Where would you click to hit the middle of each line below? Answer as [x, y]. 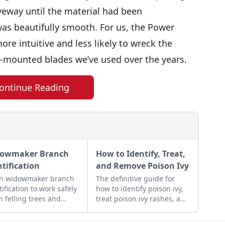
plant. [105, 218]
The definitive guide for [135, 178]
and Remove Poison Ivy [142, 165]
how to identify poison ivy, [139, 188]
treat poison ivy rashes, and [142, 198]
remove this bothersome [137, 208]
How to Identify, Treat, [140, 153]
